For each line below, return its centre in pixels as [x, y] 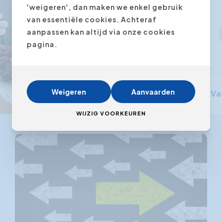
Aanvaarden [153, 92]
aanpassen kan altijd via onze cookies [101, 32]
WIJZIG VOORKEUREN [111, 113]
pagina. [42, 44]
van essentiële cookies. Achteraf [92, 19]
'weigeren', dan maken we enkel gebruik [105, 7]
